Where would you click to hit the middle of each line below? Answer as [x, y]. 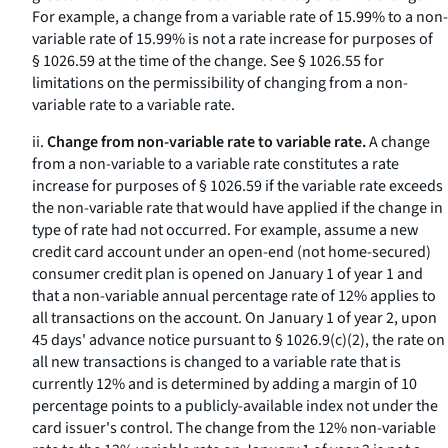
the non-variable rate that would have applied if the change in [237, 208]
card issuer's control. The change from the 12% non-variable [234, 428]
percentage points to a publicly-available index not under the [235, 406]
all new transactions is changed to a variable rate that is [216, 362]
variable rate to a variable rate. [133, 105]
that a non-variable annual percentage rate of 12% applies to [234, 296]
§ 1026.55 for [339, 61]
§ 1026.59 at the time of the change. [151, 61]
